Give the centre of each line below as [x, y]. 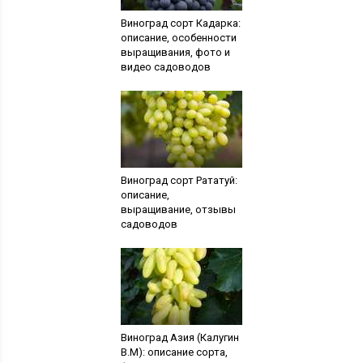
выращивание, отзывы [178, 209]
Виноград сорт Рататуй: [179, 180]
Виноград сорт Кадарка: [180, 23]
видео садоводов [165, 66]
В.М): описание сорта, [174, 352]
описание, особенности [178, 37]
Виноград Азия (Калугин [179, 337]
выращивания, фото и [175, 52]
